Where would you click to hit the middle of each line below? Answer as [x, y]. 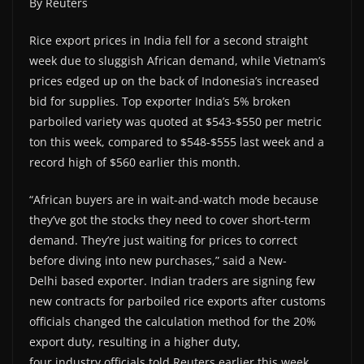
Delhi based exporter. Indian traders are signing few [172, 280]
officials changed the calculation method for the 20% [173, 321]
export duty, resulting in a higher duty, [135, 341]
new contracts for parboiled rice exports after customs [178, 301]
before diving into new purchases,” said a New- [158, 260]
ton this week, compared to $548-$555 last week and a [177, 141]
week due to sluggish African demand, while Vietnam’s [178, 60]
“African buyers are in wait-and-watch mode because [174, 199]
